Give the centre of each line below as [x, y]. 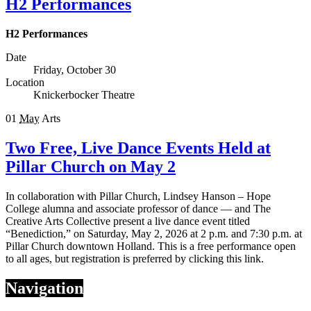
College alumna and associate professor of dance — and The [138, 209]
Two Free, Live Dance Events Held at [138, 148]
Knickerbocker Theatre [84, 95]
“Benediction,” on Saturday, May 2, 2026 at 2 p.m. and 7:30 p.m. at [154, 234]
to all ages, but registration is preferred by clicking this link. [135, 259]
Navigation [44, 288]
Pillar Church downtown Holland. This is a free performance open [151, 246]
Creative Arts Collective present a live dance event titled [128, 221]
